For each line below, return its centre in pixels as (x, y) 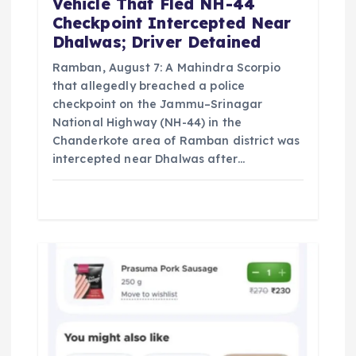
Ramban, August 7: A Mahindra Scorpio (166, 67)
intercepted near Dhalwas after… (149, 159)
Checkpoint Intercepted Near (172, 23)
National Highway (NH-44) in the (147, 122)
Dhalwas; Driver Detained (157, 42)
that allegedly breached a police (149, 85)
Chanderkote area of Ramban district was (176, 140)
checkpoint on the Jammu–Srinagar (157, 104)
